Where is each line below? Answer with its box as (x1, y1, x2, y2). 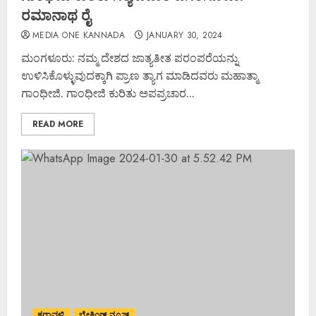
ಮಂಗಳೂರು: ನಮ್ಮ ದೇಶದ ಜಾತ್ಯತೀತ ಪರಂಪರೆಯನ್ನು (21, 49, 238, 66)
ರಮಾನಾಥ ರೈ (21, 5, 90, 25)
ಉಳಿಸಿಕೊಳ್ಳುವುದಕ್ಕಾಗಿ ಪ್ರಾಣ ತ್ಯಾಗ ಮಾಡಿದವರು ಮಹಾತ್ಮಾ (21, 67, 258, 83)
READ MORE (32, 117, 83, 130)
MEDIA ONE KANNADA (32, 28, 126, 42)
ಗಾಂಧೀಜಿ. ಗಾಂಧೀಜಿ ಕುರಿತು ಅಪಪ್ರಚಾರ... (21, 85, 195, 101)
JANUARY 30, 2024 (146, 28, 223, 42)
